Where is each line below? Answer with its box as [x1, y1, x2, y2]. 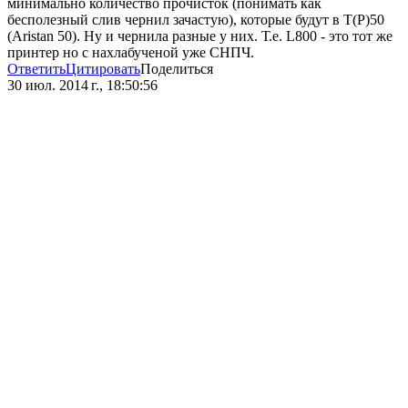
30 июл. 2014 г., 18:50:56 [7, 77, 158, 94]
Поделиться [140, 61, 213, 77]
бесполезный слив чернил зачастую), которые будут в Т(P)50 [7, 12, 384, 28]
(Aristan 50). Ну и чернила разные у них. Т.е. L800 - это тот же [7, 28, 393, 45]
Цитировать [66, 61, 140, 77]
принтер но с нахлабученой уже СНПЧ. [7, 45, 254, 61]
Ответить [7, 61, 66, 77]
